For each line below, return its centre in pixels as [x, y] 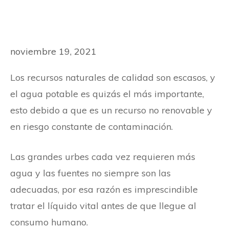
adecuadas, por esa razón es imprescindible [104, 189]
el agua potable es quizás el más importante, [107, 94]
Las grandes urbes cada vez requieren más [103, 156]
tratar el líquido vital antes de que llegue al [103, 205]
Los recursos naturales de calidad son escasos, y [113, 77]
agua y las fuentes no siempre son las [90, 173]
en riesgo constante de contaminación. [91, 126]
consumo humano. [49, 222]
